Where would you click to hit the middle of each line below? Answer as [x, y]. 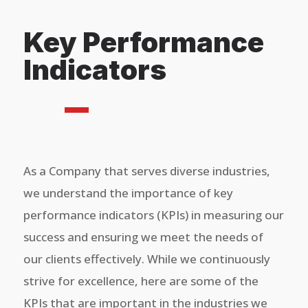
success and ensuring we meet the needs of [143, 237]
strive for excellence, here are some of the [141, 281]
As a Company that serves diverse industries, [146, 171]
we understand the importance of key [128, 193]
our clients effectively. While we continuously [146, 259]
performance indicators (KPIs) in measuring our [153, 215]
